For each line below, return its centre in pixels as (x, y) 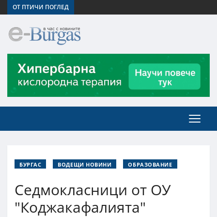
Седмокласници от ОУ (93, 189)
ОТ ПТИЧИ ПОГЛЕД (41, 7)
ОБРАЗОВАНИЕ (150, 164)
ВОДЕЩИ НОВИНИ (85, 164)
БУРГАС (31, 164)
